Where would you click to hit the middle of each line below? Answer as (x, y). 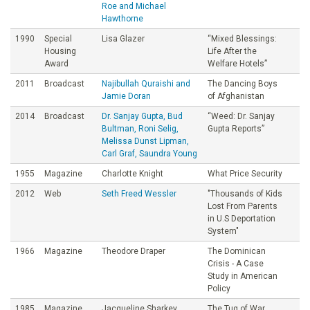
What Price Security (245, 173)
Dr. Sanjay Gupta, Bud (142, 116)
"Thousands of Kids (245, 193)
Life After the (232, 51)
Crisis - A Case (236, 263)
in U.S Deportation (241, 218)
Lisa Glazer (123, 38)
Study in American (243, 276)
